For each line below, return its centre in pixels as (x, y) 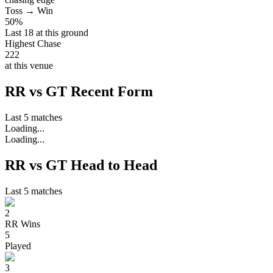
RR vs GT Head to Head (81, 165)
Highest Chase (33, 44)
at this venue (29, 66)
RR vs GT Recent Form (79, 92)
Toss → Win (29, 11)
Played (18, 246)
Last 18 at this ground (47, 33)
